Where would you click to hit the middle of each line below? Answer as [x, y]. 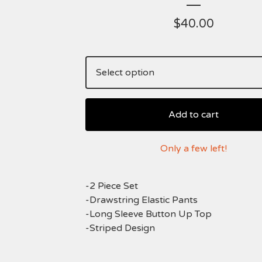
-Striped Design [120, 228]
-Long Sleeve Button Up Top [149, 214]
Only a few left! [194, 149]
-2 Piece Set [112, 186]
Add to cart [194, 115]
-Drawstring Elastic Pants [142, 200]
